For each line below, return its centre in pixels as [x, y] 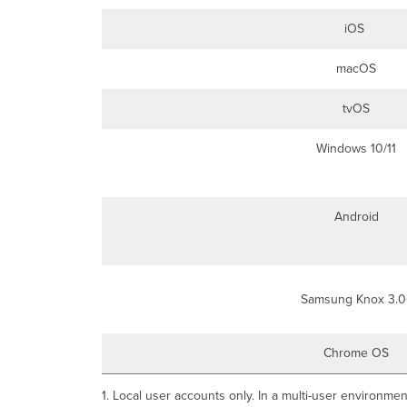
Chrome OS [356, 353]
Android [356, 217]
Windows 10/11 [356, 149]
